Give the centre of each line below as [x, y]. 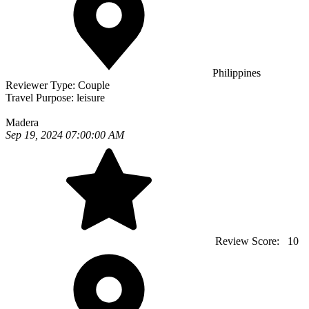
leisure [91, 98]
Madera [22, 123]
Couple [94, 86]
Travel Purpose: [41, 98]
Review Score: [249, 241]
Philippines [237, 73]
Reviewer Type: [42, 86]
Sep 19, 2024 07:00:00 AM [65, 135]
